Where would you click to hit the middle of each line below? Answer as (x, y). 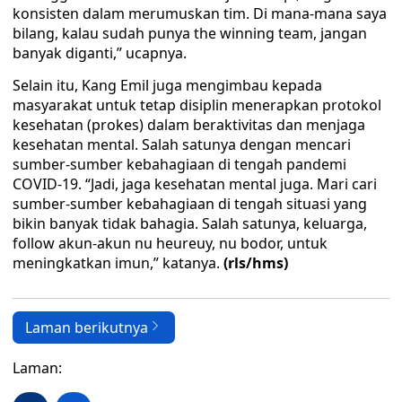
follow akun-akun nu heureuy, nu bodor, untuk (170, 243)
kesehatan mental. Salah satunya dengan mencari (182, 144)
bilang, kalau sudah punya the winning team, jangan (190, 33)
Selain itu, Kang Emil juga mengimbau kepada (167, 85)
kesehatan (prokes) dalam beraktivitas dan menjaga (189, 125)
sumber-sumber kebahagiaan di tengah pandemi (179, 164)
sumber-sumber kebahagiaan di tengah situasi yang (190, 204)
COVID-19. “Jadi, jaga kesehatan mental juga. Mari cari (195, 184)
